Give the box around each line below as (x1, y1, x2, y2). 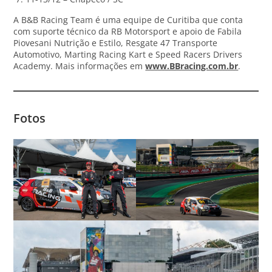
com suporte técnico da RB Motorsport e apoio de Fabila (13, 25, 242, 37)
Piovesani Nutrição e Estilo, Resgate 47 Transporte (13, 36, 218, 49)
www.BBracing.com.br (145, 59, 239, 72)
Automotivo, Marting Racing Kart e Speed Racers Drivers (13, 48, 243, 60)
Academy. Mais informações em (13, 59, 146, 72)
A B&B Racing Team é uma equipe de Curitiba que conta (13, 13, 243, 25)
